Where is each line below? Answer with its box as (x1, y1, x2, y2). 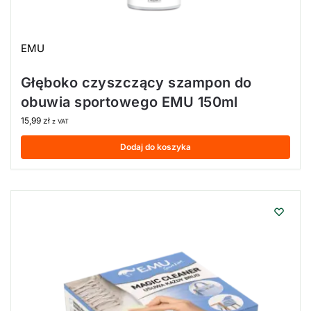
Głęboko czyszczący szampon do (21, 74, 252, 91)
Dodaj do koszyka (120, 141, 191, 152)
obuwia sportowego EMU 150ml (21, 93, 238, 110)
